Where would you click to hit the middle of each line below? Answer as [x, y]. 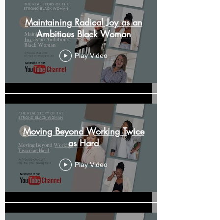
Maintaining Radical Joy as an [83, 22]
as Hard [83, 143]
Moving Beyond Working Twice [83, 131]
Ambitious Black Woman [83, 34]
